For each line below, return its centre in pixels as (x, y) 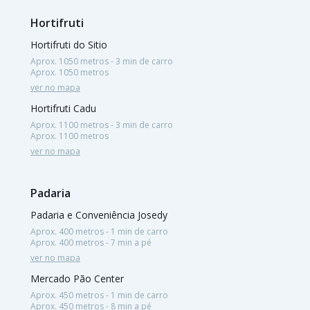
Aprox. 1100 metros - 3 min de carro (102, 125)
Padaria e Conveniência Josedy (99, 215)
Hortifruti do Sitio (69, 44)
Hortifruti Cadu (63, 108)
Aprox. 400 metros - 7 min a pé (91, 242)
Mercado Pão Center (77, 278)
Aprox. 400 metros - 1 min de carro (99, 231)
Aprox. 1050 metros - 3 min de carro (102, 61)
